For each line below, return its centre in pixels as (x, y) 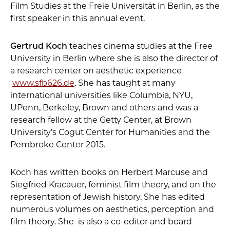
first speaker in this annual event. (78, 18)
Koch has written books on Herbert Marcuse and (109, 172)
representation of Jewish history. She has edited (108, 197)
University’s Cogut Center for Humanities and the (110, 132)
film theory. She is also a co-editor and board (101, 221)
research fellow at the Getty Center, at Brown (101, 120)
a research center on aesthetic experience (96, 70)
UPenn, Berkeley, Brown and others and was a (104, 107)
